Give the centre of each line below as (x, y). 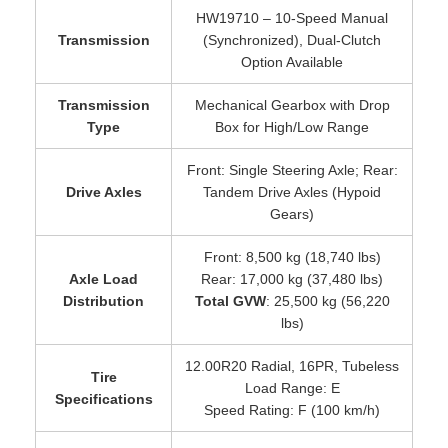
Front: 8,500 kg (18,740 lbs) (292, 256)
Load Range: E (292, 387)
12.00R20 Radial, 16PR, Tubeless (292, 365)
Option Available (292, 61)
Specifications (103, 398)
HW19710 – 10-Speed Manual (292, 17)
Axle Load (103, 278)
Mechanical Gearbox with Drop (292, 104)
